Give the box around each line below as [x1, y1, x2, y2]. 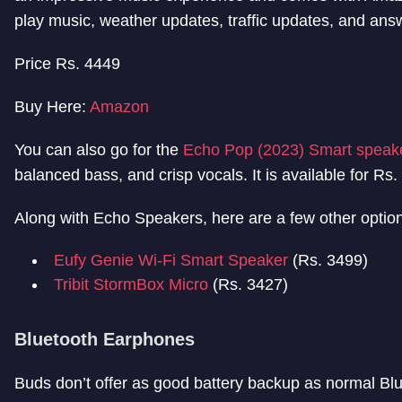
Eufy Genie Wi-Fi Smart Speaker [54, 251, 288, 270]
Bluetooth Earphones [14, 329, 195, 350]
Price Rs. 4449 [14, 55, 120, 74]
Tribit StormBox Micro [54, 275, 208, 294]
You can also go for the [14, 141, 183, 160]
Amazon [90, 98, 149, 117]
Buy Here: [14, 98, 90, 117]
